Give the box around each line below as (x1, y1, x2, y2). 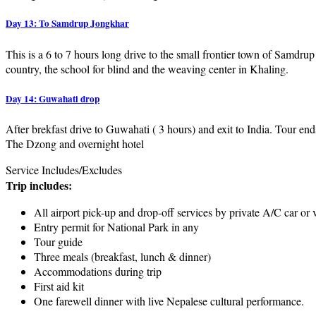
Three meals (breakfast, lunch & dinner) (34, 249, 211, 264)
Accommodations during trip (34, 264, 162, 279)
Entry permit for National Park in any (34, 219, 199, 234)
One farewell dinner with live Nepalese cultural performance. (34, 293, 304, 308)
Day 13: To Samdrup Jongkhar (6, 16, 129, 31)
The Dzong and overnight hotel (6, 136, 144, 151)
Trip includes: (6, 177, 72, 193)
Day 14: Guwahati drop (6, 91, 99, 106)
